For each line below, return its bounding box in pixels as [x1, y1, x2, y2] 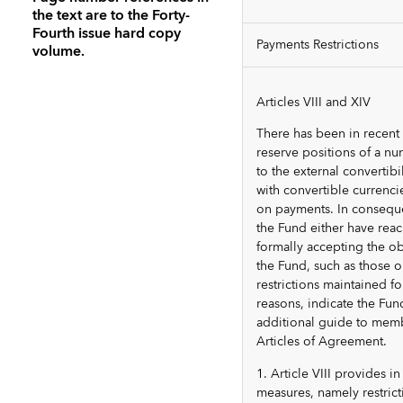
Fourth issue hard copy [32, 21, 181, 47]
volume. [32, 39, 85, 65]
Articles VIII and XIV [255, 92, 371, 114]
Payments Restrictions [255, 34, 379, 57]
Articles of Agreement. [255, 331, 387, 354]
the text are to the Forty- [32, 3, 190, 29]
